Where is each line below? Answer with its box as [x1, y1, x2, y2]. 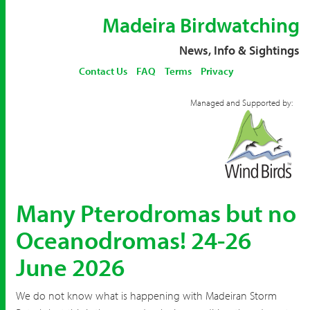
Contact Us [78, 64, 127, 77]
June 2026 [16, 250, 125, 282]
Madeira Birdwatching [102, 12, 300, 38]
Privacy [200, 64, 234, 77]
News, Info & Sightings [179, 42, 300, 58]
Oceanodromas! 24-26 [16, 224, 251, 255]
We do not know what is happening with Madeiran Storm [16, 289, 277, 302]
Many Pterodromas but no [16, 197, 296, 228]
